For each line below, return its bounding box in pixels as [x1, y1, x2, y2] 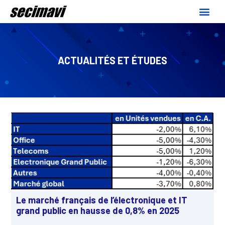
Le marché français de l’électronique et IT [16, 194, 188, 206]
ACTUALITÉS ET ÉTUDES [58, 54, 167, 66]
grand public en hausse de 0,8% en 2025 [16, 205, 180, 216]
